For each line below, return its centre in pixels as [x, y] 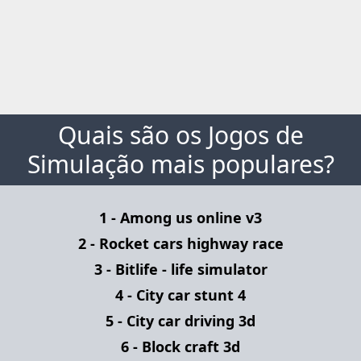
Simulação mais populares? [180, 164]
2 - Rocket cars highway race [180, 243]
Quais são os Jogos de [180, 135]
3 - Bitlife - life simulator [180, 269]
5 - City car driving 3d [180, 321]
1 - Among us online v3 [180, 218]
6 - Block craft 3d [180, 346]
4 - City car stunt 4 [180, 295]
